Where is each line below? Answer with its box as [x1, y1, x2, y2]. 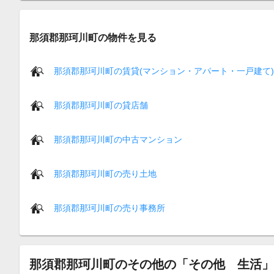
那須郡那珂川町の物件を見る [29, 31, 157, 43]
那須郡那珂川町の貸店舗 [54, 100, 148, 110]
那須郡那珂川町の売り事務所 [54, 202, 165, 213]
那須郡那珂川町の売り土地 [54, 168, 157, 179]
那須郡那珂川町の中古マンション [54, 134, 182, 144]
